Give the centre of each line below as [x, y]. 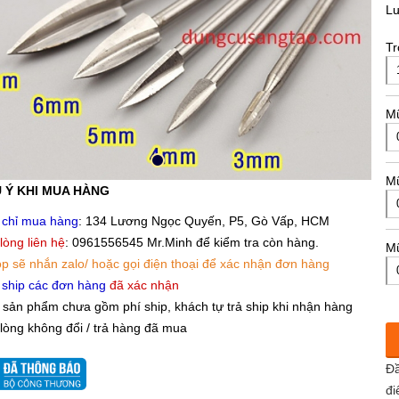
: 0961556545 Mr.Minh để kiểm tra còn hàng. [191, 243]
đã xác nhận [144, 285]
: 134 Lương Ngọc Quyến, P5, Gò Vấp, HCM [204, 221]
